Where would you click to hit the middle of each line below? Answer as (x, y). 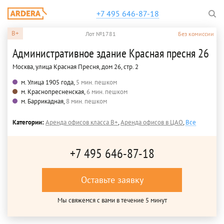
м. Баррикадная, (43, 101)
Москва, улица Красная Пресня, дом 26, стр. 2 (75, 67)
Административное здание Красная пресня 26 (111, 53)
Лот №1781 (100, 33)
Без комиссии (196, 33)
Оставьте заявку (112, 180)
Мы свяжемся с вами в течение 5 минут (112, 200)
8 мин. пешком (86, 101)
